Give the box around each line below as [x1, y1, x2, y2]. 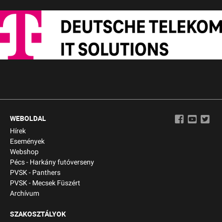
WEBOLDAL [10, 113, 46, 123]
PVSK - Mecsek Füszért [10, 178, 80, 187]
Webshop [10, 147, 39, 156]
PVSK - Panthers [10, 168, 60, 177]
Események [10, 137, 45, 146]
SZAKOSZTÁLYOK [10, 209, 66, 219]
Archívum [10, 189, 39, 198]
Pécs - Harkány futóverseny [10, 158, 94, 166]
